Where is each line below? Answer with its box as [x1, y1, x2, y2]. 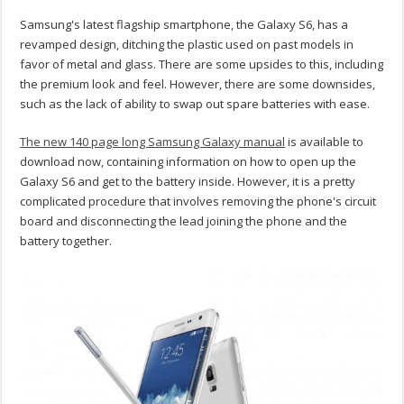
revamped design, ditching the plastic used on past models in [20, 36, 354, 53]
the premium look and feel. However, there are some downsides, [20, 76, 376, 93]
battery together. [20, 233, 113, 250]
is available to [285, 133, 364, 151]
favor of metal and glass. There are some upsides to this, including [20, 56, 384, 73]
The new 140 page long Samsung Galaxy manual [20, 133, 286, 151]
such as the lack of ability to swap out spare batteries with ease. [20, 96, 371, 113]
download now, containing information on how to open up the [20, 153, 357, 170]
